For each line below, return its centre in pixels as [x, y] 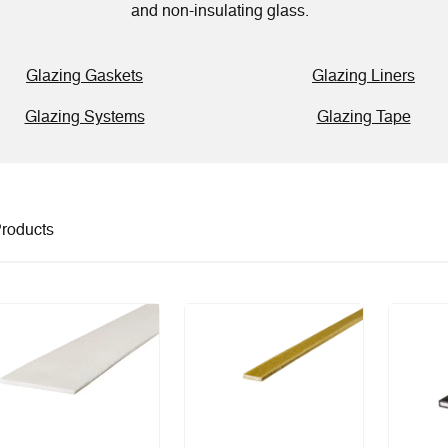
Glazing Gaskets [84, 76]
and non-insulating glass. [222, 11]
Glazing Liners [363, 76]
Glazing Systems [84, 117]
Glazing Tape [363, 117]
